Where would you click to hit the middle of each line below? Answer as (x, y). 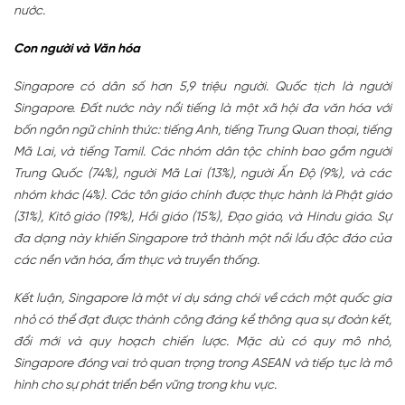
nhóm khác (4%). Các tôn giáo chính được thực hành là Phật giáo (202, 195)
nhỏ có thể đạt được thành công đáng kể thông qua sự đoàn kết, (202, 320)
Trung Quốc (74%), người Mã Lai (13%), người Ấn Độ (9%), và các (202, 174)
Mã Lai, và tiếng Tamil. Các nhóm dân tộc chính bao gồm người (202, 152)
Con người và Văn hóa (77, 49)
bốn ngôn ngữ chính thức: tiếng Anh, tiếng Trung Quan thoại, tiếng (202, 130)
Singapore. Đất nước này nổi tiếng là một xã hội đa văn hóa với (202, 108)
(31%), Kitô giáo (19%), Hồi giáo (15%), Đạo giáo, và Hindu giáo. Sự (202, 217)
